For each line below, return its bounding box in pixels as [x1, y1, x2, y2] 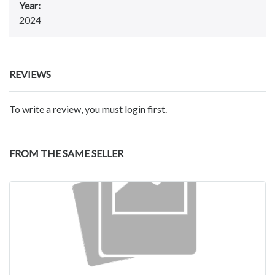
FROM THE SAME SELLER [9, 147, 123, 160]
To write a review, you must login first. [9, 103, 167, 115]
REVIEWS [9, 68, 51, 80]
